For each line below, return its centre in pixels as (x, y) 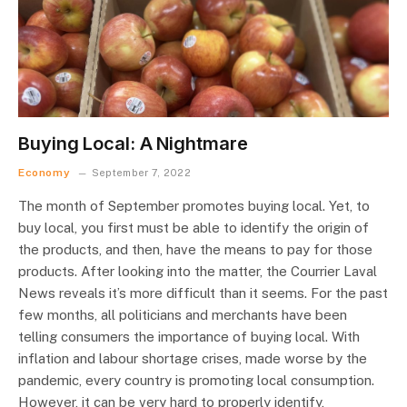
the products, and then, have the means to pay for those (195, 249)
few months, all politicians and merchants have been (183, 314)
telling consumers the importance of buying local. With (189, 336)
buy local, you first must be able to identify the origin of (194, 227)
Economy (45, 172)
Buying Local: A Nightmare (133, 143)
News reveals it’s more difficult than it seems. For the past (203, 293)
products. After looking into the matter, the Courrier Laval (198, 271)
